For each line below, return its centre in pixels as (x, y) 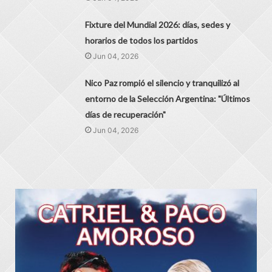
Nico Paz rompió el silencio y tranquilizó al (162, 83)
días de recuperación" (126, 114)
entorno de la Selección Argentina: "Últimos (168, 98)
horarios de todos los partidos (142, 40)
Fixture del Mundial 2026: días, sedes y (158, 24)
